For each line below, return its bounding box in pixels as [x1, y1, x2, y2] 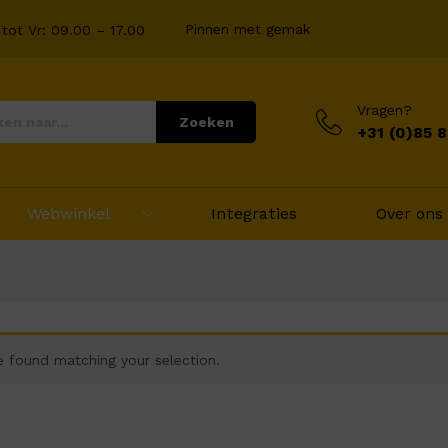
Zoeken [178, 114, 234, 131]
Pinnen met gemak [185, 20, 310, 37]
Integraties [211, 203, 298, 223]
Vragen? [357, 102, 412, 119]
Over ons [376, 203, 444, 223]
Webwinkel [27, 203, 111, 223]
